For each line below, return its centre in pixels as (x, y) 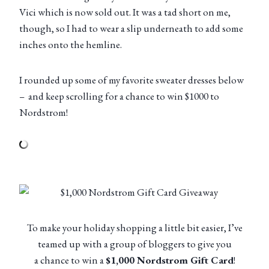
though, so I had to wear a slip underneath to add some (131, 28)
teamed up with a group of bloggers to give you (134, 243)
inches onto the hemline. (71, 44)
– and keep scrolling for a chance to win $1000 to (119, 96)
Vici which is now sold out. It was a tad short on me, (125, 12)
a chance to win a (70, 260)
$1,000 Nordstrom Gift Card (169, 260)
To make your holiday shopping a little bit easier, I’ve (134, 227)
